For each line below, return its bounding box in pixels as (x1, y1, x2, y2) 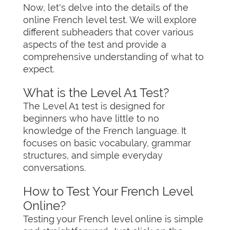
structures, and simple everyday (23, 150, 163, 161)
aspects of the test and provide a (23, 39, 166, 50)
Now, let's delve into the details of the (23, 2, 188, 13)
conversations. (23, 162, 86, 173)
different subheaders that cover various (23, 27, 194, 37)
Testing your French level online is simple (23, 214, 203, 224)
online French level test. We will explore (23, 14, 197, 25)
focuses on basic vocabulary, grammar (23, 138, 191, 148)
